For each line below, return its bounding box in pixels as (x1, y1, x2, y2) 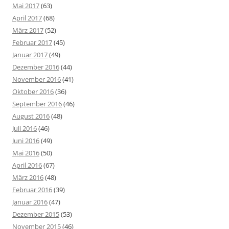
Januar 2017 (12, 50, 48, 60)
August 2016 (12, 111, 50, 121)
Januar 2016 (12, 197, 48, 207)
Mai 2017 (12, 1, 39, 11)
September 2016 (12, 99, 62, 109)
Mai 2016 (12, 148, 39, 158)
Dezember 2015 (12, 210, 59, 219)
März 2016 (12, 173, 43, 182)
